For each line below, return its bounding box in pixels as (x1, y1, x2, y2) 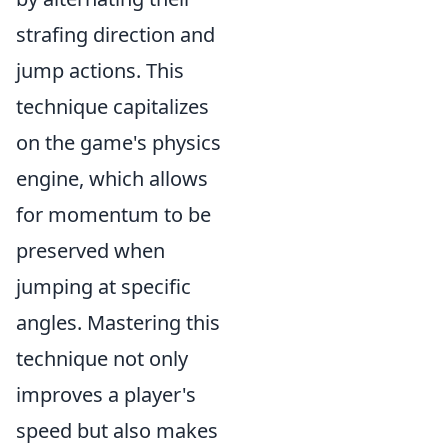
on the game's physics (16, 129, 221, 156)
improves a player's (16, 381, 196, 408)
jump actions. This (16, 57, 184, 84)
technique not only (16, 345, 188, 372)
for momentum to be (16, 201, 211, 228)
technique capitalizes (16, 93, 209, 120)
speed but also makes (16, 417, 218, 444)
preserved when (16, 237, 165, 264)
